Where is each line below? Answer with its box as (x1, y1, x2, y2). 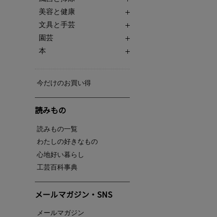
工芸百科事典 (37, 163, 77, 171)
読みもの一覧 (37, 124, 77, 133)
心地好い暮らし (37, 151, 84, 159)
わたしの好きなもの (37, 138, 98, 146)
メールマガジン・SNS (35, 188, 112, 200)
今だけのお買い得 (37, 79, 91, 87)
